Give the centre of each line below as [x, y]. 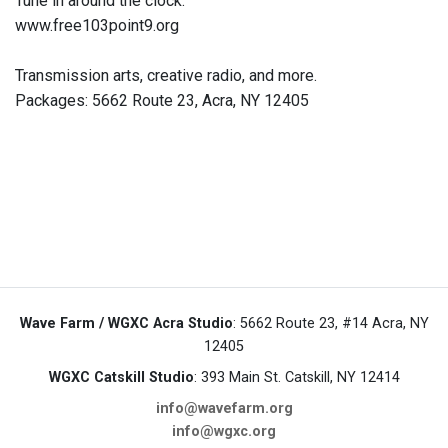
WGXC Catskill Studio [121, 378]
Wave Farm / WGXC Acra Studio [126, 324]
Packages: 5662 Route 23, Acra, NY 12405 [162, 101]
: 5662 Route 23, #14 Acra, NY [330, 324]
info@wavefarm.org [224, 409]
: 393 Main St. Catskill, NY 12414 [296, 378]
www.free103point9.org [97, 26]
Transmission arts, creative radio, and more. [166, 76]
